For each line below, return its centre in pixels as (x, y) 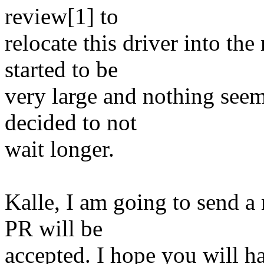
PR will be (54, 229)
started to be (61, 70)
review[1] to (62, 16)
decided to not (71, 123)
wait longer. (60, 149)
